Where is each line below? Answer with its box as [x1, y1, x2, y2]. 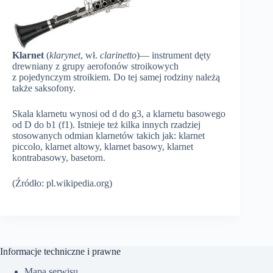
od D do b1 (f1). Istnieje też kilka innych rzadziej [12, 119, 200, 130]
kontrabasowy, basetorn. [12, 152, 105, 163]
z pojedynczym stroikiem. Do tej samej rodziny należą [12, 72, 220, 83]
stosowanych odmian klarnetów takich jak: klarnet [12, 130, 205, 141]
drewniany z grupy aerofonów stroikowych [12, 61, 179, 72]
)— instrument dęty [136, 50, 211, 61]
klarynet [49, 50, 80, 61]
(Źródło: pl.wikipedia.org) [12, 178, 112, 189]
